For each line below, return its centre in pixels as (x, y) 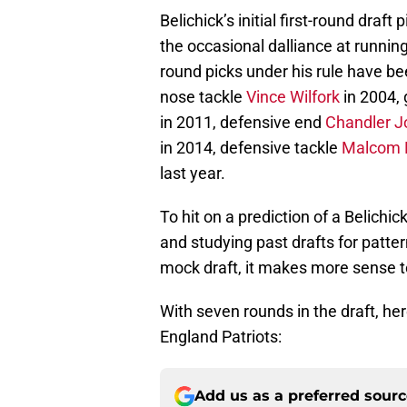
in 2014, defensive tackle (251, 148)
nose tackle (203, 97)
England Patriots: (221, 337)
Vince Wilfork (293, 97)
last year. (193, 174)
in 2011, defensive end (243, 123)
